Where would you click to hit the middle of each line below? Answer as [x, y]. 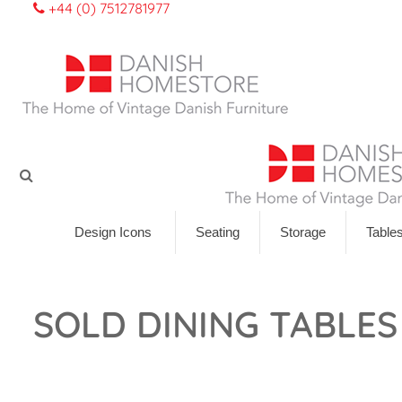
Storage [303, 232]
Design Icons [113, 232]
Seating [218, 232]
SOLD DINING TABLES [215, 324]
